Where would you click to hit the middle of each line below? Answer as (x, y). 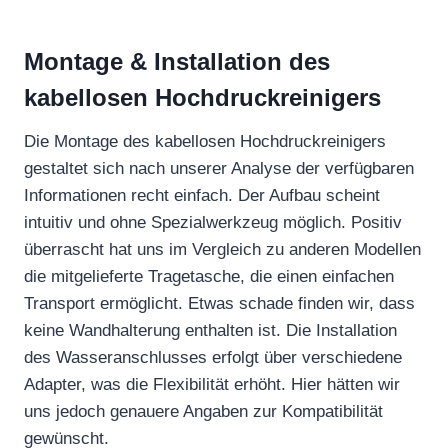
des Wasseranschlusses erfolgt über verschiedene (213, 357)
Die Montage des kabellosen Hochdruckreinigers (205, 141)
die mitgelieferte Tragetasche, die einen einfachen (209, 276)
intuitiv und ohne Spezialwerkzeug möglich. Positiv (213, 222)
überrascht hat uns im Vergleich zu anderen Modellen (222, 249)
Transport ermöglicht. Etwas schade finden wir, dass (219, 303)
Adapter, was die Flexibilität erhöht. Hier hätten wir (212, 384)
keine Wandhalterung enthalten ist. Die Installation (210, 330)
